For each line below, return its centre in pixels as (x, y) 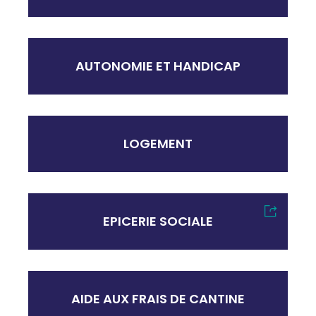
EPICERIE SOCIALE (158, 221)
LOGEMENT (158, 144)
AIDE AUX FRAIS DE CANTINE (158, 299)
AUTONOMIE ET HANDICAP (158, 66)
